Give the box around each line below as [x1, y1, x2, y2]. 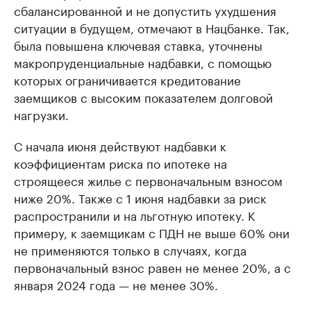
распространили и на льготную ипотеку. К [14, 205, 255, 224]
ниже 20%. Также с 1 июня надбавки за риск [14, 188, 267, 207]
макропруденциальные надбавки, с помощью [14, 53, 271, 72]
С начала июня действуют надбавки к [14, 136, 226, 155]
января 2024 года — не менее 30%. [14, 275, 218, 294]
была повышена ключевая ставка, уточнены [14, 35, 262, 54]
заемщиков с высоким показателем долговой [14, 87, 273, 106]
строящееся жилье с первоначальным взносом [14, 171, 283, 190]
